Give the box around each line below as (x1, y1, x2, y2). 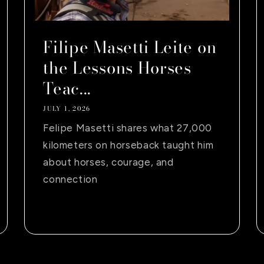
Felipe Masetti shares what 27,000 (43, 121, 213, 134)
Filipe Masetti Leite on (43, 34, 217, 60)
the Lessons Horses (43, 55, 192, 80)
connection (43, 173, 98, 185)
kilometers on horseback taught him (43, 138, 214, 151)
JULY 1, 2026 (43, 104, 91, 114)
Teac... (43, 75, 92, 101)
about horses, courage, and (43, 156, 174, 168)
